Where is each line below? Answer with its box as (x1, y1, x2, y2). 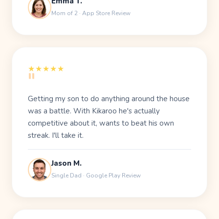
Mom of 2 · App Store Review (51, 9, 131, 18)
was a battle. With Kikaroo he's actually (28, 106, 160, 116)
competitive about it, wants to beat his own (28, 118, 174, 129)
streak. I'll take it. (28, 131, 84, 141)
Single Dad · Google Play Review (51, 172, 141, 180)
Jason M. (51, 158, 82, 169)
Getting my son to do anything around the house (28, 94, 190, 104)
